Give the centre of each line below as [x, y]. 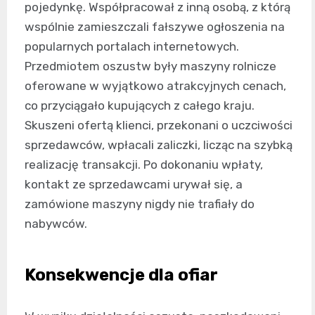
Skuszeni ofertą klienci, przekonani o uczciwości [159, 125]
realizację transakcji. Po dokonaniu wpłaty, [144, 164]
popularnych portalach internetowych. [132, 46]
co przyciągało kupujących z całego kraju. [140, 105]
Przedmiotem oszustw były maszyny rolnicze [150, 66]
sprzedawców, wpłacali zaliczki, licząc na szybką [159, 144]
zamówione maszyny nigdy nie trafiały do [140, 204]
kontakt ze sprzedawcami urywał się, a [134, 184]
